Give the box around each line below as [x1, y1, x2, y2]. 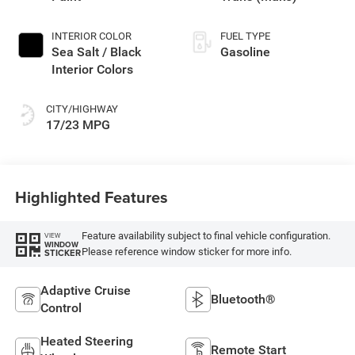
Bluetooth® [211, 291, 276, 307]
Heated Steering [40, 333, 133, 349]
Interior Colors [51, 61, 133, 77]
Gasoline [220, 44, 270, 59]
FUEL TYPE [220, 29, 270, 42]
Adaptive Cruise [40, 282, 131, 298]
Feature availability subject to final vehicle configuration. [81, 230, 330, 242]
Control [40, 300, 82, 315]
